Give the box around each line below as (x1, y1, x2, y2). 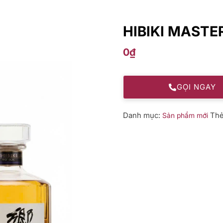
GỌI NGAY (176, 82, 216, 92)
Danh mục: (123, 110, 163, 120)
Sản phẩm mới (162, 111, 209, 119)
